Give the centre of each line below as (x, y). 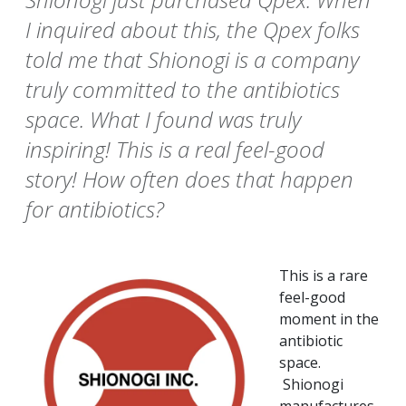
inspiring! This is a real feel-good (175, 150)
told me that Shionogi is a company (192, 60)
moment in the (329, 319)
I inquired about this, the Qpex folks (193, 30)
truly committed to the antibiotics (183, 90)
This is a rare (324, 276)
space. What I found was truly (163, 120)
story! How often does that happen (189, 179)
